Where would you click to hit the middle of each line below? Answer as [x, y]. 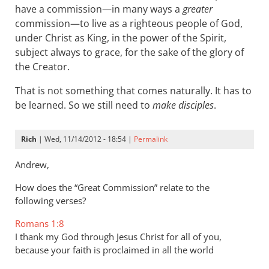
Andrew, [32, 165]
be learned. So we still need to [84, 105]
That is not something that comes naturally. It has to [133, 91]
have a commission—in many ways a [99, 9]
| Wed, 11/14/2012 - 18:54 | [85, 139]
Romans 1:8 [40, 223]
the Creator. [42, 67]
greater [198, 9]
